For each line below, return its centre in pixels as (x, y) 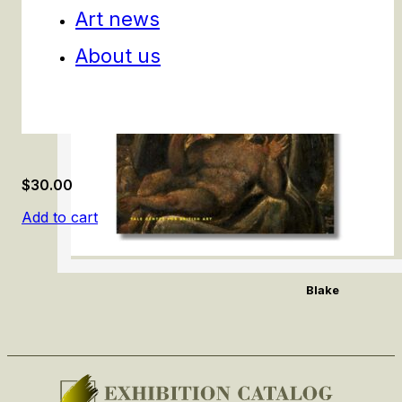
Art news (118, 18)
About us (118, 55)
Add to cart (60, 218)
